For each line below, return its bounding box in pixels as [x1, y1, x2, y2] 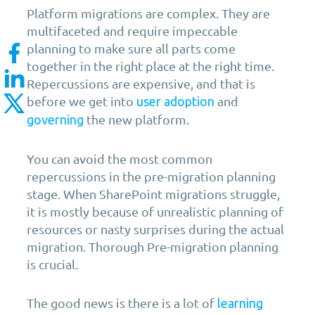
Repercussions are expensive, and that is [27, 76, 255, 91]
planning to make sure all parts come [27, 41, 236, 56]
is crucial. [27, 257, 78, 272]
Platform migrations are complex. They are [27, 6, 270, 21]
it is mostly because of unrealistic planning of [27, 204, 283, 219]
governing [27, 112, 84, 127]
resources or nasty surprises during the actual [27, 221, 284, 237]
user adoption [136, 94, 214, 109]
